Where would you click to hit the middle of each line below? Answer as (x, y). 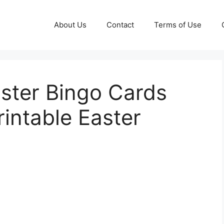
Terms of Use (178, 25)
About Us (70, 25)
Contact (120, 25)
